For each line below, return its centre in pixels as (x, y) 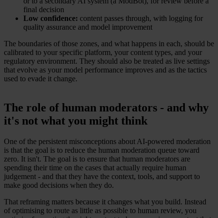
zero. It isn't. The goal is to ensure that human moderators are (97, 159)
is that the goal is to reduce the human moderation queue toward (102, 150)
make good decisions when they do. (59, 185)
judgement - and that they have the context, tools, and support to (102, 177)
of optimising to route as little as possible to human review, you (100, 211)
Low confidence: (52, 18)
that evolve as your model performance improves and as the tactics (105, 70)
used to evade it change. (41, 78)
